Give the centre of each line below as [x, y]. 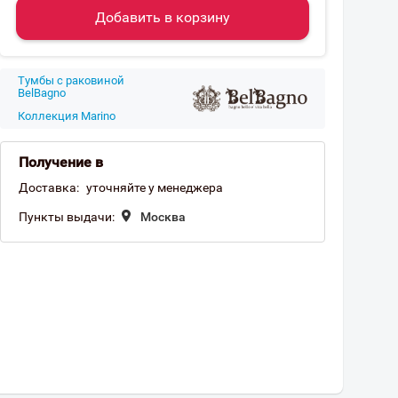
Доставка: [49, 187]
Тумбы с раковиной [71, 80]
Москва [163, 217]
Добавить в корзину [163, 17]
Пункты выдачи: [67, 217]
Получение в [61, 162]
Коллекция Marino [67, 116]
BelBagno [42, 93]
